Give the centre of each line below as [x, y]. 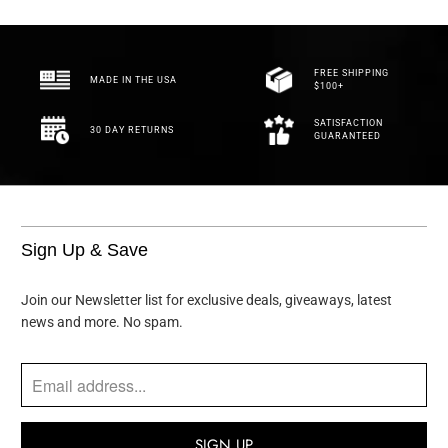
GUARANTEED [347, 136]
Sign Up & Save [85, 250]
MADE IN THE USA [133, 79]
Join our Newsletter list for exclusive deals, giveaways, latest [207, 300]
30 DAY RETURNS [132, 129]
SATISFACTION [348, 123]
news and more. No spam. [102, 322]
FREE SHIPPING [351, 73]
